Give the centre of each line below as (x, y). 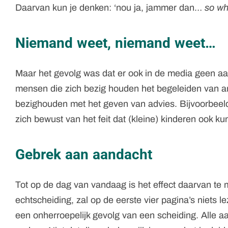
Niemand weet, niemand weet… (116, 43)
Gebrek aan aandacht (84, 154)
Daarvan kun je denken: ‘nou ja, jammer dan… (110, 7)
